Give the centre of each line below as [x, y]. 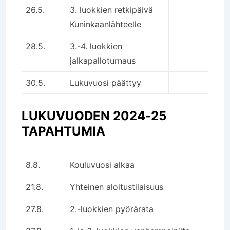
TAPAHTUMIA [63, 131]
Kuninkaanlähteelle [106, 24]
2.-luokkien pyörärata [112, 209]
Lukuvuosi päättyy [106, 82]
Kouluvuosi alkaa [102, 165]
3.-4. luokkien [96, 46]
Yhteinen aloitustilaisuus [117, 187]
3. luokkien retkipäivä [111, 9]
